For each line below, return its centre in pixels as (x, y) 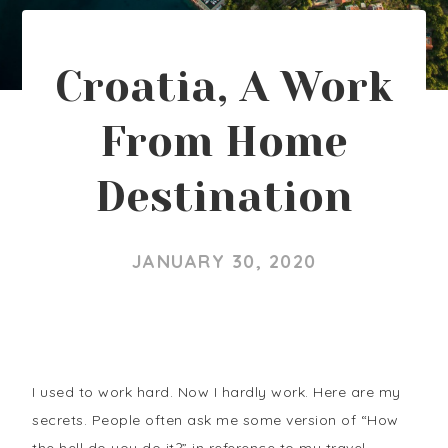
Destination (224, 197)
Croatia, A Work (224, 87)
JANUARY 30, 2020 (224, 261)
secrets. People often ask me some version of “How (215, 420)
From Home (224, 142)
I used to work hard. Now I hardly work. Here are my (216, 392)
